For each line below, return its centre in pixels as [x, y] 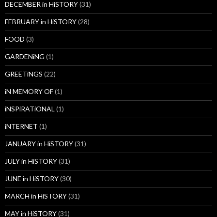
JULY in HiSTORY [31, 161]
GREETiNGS [24, 74]
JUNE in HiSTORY [32, 179]
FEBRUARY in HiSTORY [41, 22]
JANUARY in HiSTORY [39, 144]
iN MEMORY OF [29, 92]
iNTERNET [21, 126]
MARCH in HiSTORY [36, 196]
